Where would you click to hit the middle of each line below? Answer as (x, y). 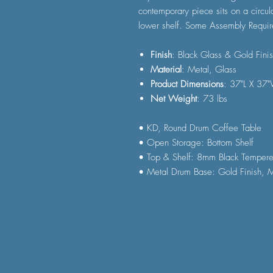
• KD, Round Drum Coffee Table (200, 128)
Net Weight (174, 99)
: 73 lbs (212, 99)
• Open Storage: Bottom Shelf (196, 143)
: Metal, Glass (209, 69)
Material (166, 69)
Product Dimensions (187, 84)
